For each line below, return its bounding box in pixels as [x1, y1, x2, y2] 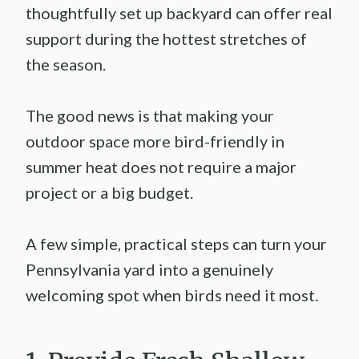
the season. [26, 54, 106, 75]
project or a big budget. [26, 183, 193, 203]
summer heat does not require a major [26, 157, 296, 177]
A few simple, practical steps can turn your [26, 234, 327, 254]
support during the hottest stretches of [26, 29, 307, 49]
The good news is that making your [26, 106, 274, 126]
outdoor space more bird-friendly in [26, 131, 284, 151]
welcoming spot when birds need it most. [26, 285, 318, 305]
